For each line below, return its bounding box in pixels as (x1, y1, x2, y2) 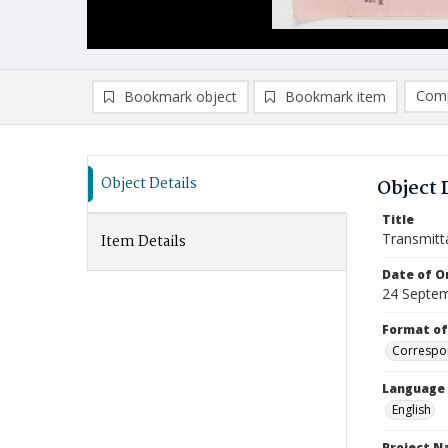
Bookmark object (124, 87, 237, 106)
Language (382, 380, 445, 397)
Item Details (101, 230, 186, 254)
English (392, 401, 431, 418)
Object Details (101, 172, 197, 196)
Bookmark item (285, 87, 386, 106)
